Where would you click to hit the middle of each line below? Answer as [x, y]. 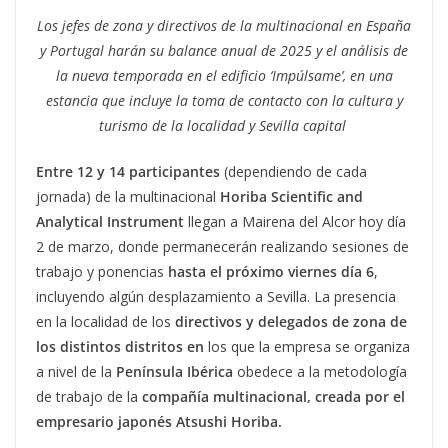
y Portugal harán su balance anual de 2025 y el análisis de [224, 50]
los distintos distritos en [120, 346]
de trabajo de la [89, 396]
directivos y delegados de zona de [289, 321]
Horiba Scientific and [291, 196]
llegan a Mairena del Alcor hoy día [295, 221]
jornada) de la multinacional [128, 196]
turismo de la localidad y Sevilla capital [224, 125]
